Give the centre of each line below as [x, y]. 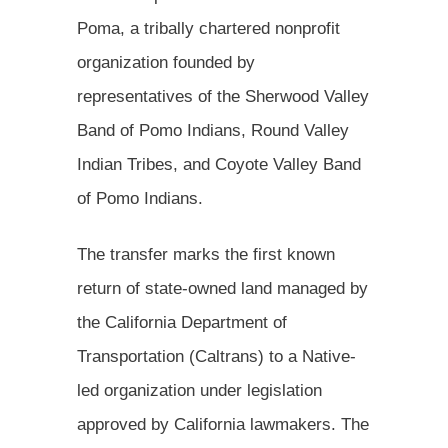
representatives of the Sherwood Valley [223, 96]
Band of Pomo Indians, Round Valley [213, 130]
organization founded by [166, 62]
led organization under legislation [199, 390]
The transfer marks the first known [206, 254]
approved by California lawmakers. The [223, 424]
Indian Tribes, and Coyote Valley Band [219, 164]
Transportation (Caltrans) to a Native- [216, 356]
